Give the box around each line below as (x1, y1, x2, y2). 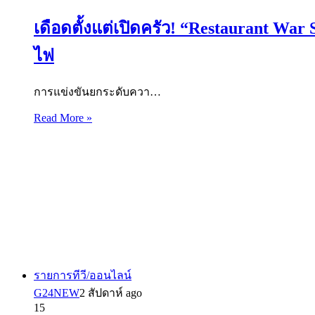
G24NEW (34, 286, 79, 299)
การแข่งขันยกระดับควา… (34, 85, 161, 98)
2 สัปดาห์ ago (79, 286, 142, 299)
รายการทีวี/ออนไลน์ (34, 269, 131, 281)
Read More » (34, 111, 92, 124)
